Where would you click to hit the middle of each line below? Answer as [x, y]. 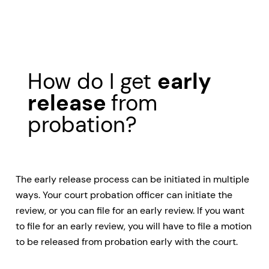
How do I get [92, 81]
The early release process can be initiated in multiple [132, 179]
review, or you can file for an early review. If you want [130, 210]
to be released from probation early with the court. [127, 241]
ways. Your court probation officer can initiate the [124, 195]
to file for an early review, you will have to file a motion [134, 226]
